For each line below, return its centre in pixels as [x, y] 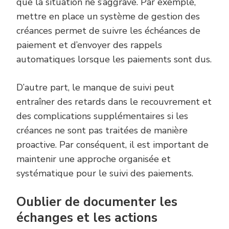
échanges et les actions [87, 217]
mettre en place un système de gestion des [108, 16]
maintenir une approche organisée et [94, 159]
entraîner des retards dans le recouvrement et [114, 101]
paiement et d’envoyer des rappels [89, 45]
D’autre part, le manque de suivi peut [95, 87]
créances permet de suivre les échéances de [108, 30]
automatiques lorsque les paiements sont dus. [114, 59]
